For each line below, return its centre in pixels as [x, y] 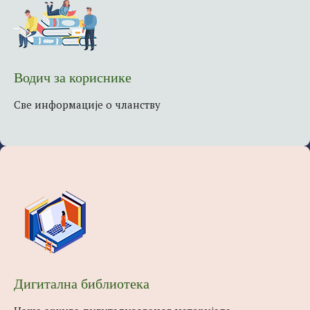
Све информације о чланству [87, 104]
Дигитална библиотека [82, 284]
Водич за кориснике [73, 77]
